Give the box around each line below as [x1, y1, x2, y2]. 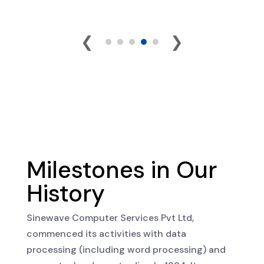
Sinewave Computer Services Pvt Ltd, [26, 211, 194, 224]
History [26, 177, 105, 209]
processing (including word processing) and [26, 243, 226, 256]
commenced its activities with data [26, 227, 186, 240]
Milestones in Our [26, 154, 217, 185]
